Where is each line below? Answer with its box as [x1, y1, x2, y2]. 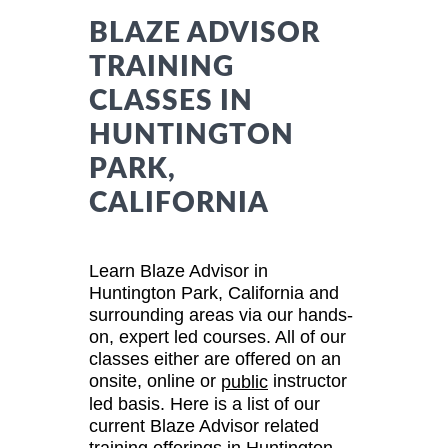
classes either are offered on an [89, 348, 341, 369]
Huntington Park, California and [89, 282, 339, 303]
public [221, 372, 268, 393]
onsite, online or [89, 370, 221, 391]
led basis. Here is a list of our [89, 394, 320, 415]
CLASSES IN [89, 86, 253, 115]
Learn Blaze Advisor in [89, 260, 268, 281]
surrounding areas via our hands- [89, 304, 353, 325]
